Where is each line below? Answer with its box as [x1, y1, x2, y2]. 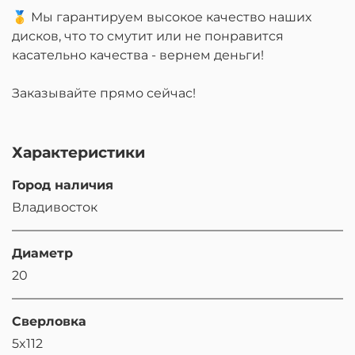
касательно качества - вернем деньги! [12, 48, 264, 63]
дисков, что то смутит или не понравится [12, 29, 284, 44]
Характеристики [12, 143, 145, 162]
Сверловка [12, 314, 86, 330]
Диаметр [12, 246, 73, 261]
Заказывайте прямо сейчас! [12, 86, 196, 101]
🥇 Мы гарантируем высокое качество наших [12, 10, 311, 25]
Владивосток [12, 200, 97, 216]
